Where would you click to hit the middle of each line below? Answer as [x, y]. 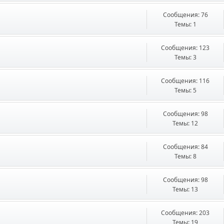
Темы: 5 [185, 90]
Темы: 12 [185, 123]
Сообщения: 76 [185, 15]
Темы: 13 [185, 189]
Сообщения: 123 [185, 48]
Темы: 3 [185, 57]
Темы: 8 [185, 156]
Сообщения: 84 [185, 147]
